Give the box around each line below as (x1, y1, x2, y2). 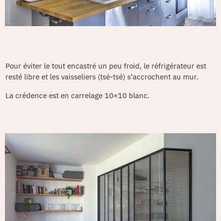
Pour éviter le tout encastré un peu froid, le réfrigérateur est (5, 61, 206, 71)
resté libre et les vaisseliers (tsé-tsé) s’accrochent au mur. (5, 72, 198, 82)
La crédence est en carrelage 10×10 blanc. (5, 91, 149, 101)
